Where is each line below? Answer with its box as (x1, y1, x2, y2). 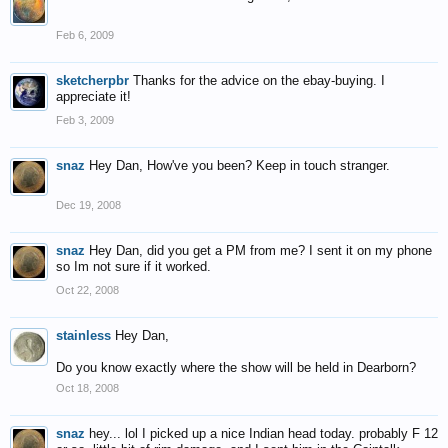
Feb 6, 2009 (56, 29, 114, 41)
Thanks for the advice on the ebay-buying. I (133, 73, 385, 88)
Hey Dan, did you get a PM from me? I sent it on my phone (89, 243, 432, 258)
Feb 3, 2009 (56, 114, 114, 126)
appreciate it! (56, 89, 131, 104)
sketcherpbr (56, 73, 129, 88)
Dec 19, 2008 (56, 199, 121, 211)
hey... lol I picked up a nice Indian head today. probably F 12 (89, 426, 438, 441)
